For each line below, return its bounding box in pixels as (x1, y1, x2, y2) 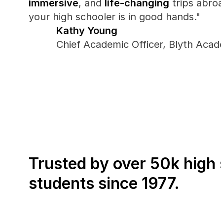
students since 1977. (29, 174, 180, 193)
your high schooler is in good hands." (29, 11, 200, 23)
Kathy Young (56, 25, 117, 37)
